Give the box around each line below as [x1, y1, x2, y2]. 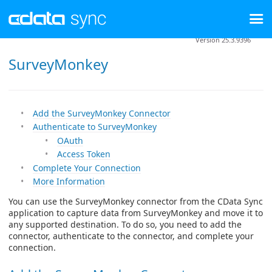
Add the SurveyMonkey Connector [33, 107, 171, 119]
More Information [33, 175, 105, 188]
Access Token [57, 148, 110, 160]
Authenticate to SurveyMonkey [33, 121, 157, 133]
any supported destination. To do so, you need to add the [8, 219, 242, 231]
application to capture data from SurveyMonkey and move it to [8, 207, 263, 219]
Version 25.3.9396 [195, 35, 251, 44]
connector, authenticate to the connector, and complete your [8, 230, 254, 242]
